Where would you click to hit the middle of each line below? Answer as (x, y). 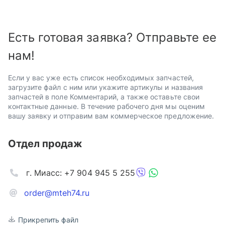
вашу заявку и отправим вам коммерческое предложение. (111, 116)
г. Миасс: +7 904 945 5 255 (81, 173)
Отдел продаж (45, 144)
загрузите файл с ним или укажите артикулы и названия (105, 87)
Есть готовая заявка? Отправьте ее (113, 37)
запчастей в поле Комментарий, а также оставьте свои (104, 97)
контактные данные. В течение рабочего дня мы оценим (106, 106)
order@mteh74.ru (57, 193)
